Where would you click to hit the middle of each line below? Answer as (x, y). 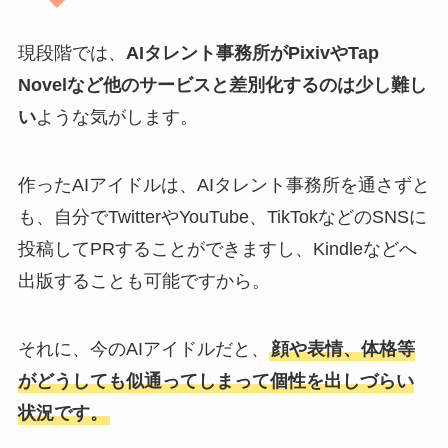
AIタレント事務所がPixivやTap (252, 53)
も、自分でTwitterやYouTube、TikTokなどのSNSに (222, 217)
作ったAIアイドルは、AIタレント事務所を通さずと (223, 185)
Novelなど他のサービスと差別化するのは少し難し (222, 85)
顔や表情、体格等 (342, 349)
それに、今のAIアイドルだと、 (143, 349)
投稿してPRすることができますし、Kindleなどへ (217, 249)
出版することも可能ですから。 (143, 281)
